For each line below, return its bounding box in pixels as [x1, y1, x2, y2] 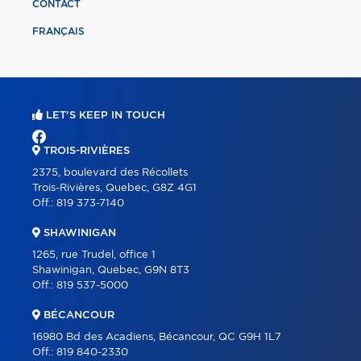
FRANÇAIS [32, 26, 85, 36]
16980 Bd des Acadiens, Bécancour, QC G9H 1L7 [32, 331, 281, 342]
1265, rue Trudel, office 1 [32, 249, 156, 260]
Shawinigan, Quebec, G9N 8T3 [32, 264, 189, 276]
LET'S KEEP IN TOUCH [43, 110, 165, 121]
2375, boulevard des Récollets [32, 167, 188, 178]
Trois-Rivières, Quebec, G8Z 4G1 [32, 182, 197, 193]
